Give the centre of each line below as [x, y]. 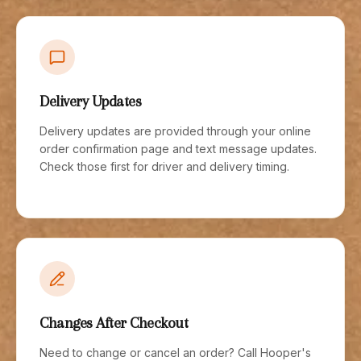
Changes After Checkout [114, 323]
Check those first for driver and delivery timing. [164, 166]
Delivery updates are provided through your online [175, 131]
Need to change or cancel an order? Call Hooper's [175, 353]
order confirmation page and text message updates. [178, 149]
